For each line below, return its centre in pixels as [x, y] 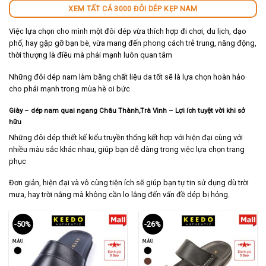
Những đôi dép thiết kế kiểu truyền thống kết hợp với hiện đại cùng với [126, 137]
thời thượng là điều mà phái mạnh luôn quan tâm [91, 55]
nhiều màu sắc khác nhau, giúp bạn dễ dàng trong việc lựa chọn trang [127, 149]
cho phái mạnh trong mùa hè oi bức [69, 88]
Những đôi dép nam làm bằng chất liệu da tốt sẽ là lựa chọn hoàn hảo [127, 77]
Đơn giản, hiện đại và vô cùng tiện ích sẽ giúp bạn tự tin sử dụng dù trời [129, 183]
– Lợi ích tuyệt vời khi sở [207, 111]
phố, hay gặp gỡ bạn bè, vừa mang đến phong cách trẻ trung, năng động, [133, 43]
